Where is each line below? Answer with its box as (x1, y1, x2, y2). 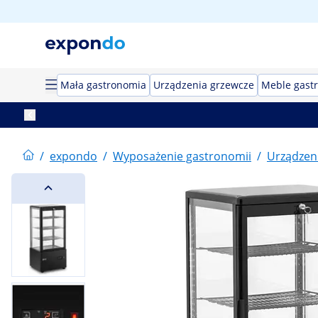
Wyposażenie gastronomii (113, 148, 251, 164)
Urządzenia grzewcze (153, 78, 254, 92)
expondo (50, 148, 97, 164)
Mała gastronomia (60, 78, 146, 92)
